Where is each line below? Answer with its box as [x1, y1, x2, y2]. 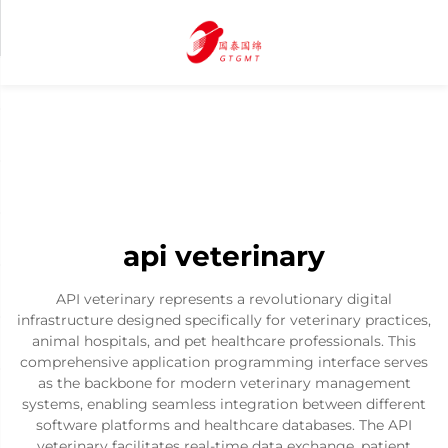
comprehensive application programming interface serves [20, 353, 428, 371]
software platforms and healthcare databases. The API [36, 416, 412, 434]
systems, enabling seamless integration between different [22, 395, 426, 413]
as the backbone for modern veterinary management [37, 374, 411, 392]
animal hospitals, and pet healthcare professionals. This [32, 332, 416, 350]
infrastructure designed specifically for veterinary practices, [17, 311, 431, 329]
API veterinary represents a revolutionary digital [56, 290, 392, 308]
